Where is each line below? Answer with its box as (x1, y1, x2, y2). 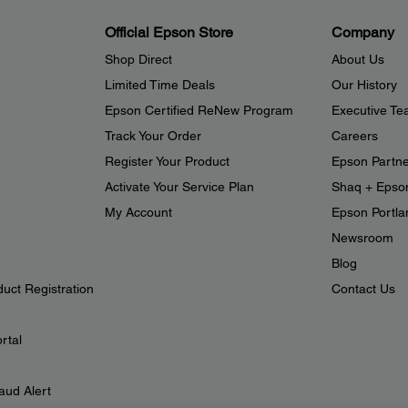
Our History (331, 77, 397, 92)
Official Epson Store (105, 24, 233, 41)
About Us (331, 52, 384, 66)
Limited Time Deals (105, 77, 215, 92)
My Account (105, 205, 172, 219)
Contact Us (331, 281, 395, 296)
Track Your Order (105, 128, 201, 143)
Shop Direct (105, 52, 172, 66)
